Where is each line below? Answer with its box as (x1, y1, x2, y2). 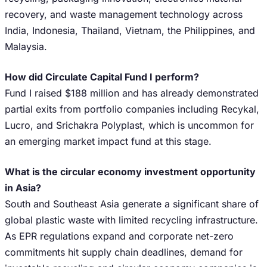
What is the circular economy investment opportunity (5, 166, 256, 178)
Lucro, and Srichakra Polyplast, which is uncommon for (5, 119, 254, 131)
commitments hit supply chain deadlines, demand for (5, 246, 243, 258)
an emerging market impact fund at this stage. (5, 135, 212, 147)
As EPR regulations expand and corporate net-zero (5, 230, 234, 242)
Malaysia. (5, 41, 47, 52)
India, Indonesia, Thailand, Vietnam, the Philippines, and (5, 24, 255, 36)
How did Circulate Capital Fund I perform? (5, 71, 199, 83)
